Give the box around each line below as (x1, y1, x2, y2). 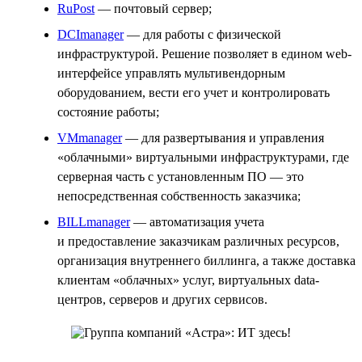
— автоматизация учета (130, 214, 264, 229)
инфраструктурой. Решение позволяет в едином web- (57, 46, 351, 61)
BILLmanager (57, 214, 130, 229)
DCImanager (57, 27, 124, 41)
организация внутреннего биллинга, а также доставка (57, 253, 356, 267)
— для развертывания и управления (122, 130, 324, 145)
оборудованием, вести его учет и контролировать (57, 85, 330, 99)
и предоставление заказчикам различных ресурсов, (57, 234, 339, 248)
